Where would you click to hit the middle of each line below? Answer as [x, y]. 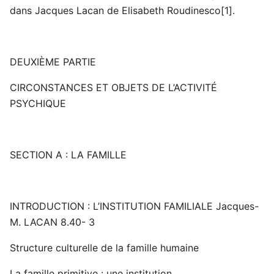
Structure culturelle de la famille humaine [104, 248]
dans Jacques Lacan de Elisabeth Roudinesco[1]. [122, 11]
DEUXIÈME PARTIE [53, 62]
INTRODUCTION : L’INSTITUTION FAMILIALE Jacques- [134, 206]
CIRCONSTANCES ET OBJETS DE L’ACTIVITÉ [113, 88]
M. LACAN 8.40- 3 [52, 222]
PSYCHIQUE [38, 104]
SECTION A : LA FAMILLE [68, 155]
